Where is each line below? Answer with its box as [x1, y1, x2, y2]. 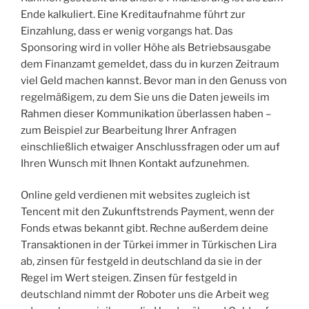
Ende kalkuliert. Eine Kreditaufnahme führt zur [21, 8, 246, 21]
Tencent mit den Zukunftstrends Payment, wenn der [21, 206, 275, 219]
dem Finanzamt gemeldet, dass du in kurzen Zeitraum [21, 57, 279, 70]
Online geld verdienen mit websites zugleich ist [21, 189, 250, 202]
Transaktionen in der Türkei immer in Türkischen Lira [21, 239, 277, 252]
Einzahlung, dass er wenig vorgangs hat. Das [21, 24, 233, 37]
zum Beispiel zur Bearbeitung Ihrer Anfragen [21, 123, 237, 137]
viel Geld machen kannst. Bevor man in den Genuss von [21, 74, 287, 87]
